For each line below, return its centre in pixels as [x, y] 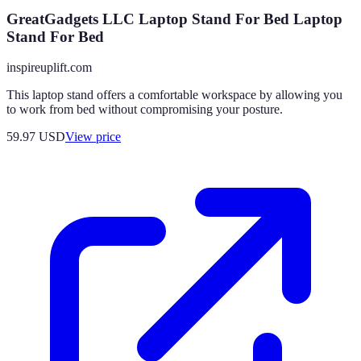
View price [93, 137]
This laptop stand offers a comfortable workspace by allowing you [174, 95]
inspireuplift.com [49, 68]
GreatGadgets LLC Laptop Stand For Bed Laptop [174, 19]
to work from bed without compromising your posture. [145, 110]
